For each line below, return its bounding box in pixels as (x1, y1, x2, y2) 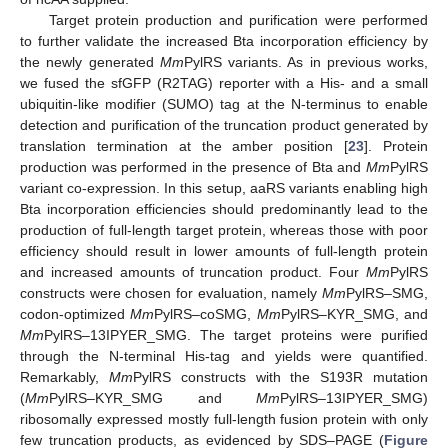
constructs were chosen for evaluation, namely (20, 285, 322, 302)
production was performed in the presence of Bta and (20, 159, 366, 176)
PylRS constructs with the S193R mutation (132, 369, 429, 386)
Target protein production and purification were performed (48, 12, 428, 29)
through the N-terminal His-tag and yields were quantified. (20, 348, 428, 365)
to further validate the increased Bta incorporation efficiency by (20, 33, 428, 50)
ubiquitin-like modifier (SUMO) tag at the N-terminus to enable (20, 96, 428, 113)
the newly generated (20, 54, 160, 71)
